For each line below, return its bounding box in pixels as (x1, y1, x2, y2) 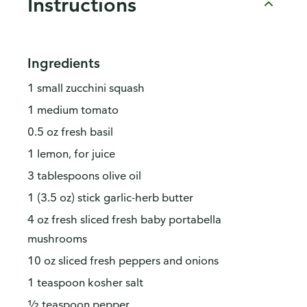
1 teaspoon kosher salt (27, 275, 143, 290)
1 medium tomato (27, 103, 119, 117)
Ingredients (27, 54, 100, 72)
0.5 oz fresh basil (27, 125, 113, 139)
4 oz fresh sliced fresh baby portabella (27, 212, 221, 227)
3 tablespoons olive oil (27, 169, 141, 183)
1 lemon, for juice (27, 147, 115, 161)
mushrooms (27, 232, 87, 246)
